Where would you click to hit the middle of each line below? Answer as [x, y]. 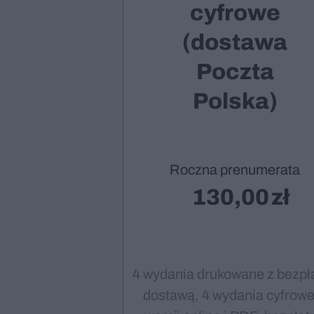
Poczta [235, 72]
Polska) [235, 101]
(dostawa [235, 42]
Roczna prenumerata [235, 170]
